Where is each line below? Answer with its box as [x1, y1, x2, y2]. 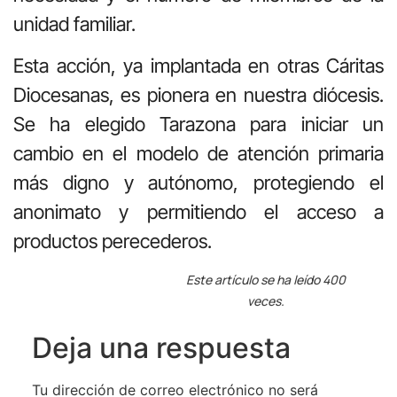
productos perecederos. [13, 229, 216, 253]
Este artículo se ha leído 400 [185, 271, 346, 289]
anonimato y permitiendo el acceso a [13, 199, 384, 223]
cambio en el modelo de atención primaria [13, 141, 384, 165]
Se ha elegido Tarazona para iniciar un [13, 112, 384, 136]
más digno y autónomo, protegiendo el [13, 170, 384, 194]
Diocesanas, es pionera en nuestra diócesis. [13, 82, 384, 106]
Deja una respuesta [31, 331, 291, 366]
